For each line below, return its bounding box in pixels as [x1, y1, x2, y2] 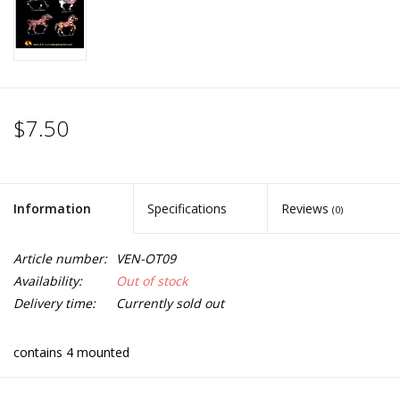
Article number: [13, 250, 107, 268]
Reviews [280, 200, 332, 218]
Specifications [147, 200, 228, 218]
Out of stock [116, 272, 187, 290]
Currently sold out [116, 295, 224, 312]
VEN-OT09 [116, 250, 176, 268]
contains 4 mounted [13, 344, 129, 362]
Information [13, 200, 91, 218]
